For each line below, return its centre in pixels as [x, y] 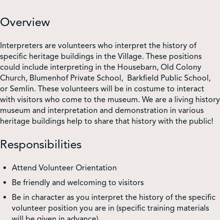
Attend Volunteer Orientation [64, 168]
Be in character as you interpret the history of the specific [114, 197]
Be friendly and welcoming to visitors [78, 182]
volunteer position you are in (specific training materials [110, 208]
